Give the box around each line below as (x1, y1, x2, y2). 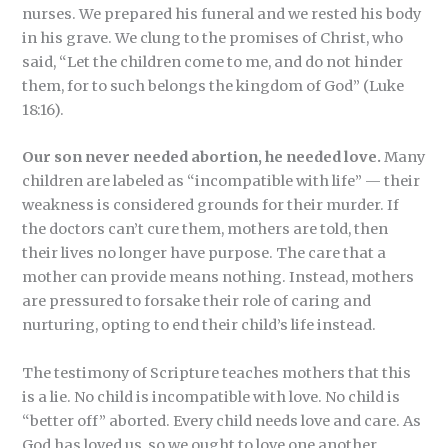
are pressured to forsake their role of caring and (22, 292, 372, 311)
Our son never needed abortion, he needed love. (22, 148, 382, 167)
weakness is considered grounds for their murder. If (22, 196, 400, 215)
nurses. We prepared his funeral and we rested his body (22, 5, 422, 24)
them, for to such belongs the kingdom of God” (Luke (22, 77, 405, 96)
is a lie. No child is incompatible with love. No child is (22, 387, 401, 406)
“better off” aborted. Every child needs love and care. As (22, 411, 422, 430)
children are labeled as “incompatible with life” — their (22, 172, 421, 191)
